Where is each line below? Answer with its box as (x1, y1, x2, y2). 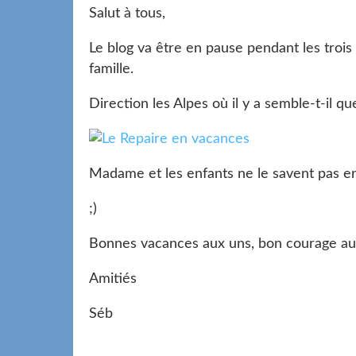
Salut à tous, (89, 6, 165, 21)
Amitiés (89, 271, 137, 286)
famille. (89, 61, 133, 76)
